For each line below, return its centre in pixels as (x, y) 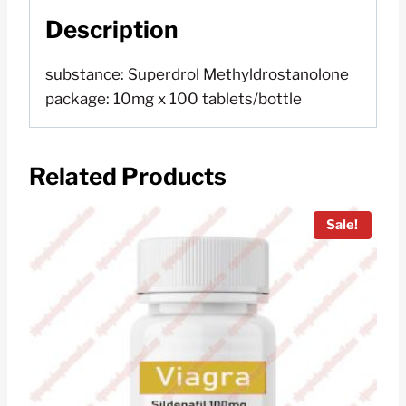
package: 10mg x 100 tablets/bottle (174, 98)
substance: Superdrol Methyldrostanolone (197, 74)
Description (112, 29)
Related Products (128, 176)
